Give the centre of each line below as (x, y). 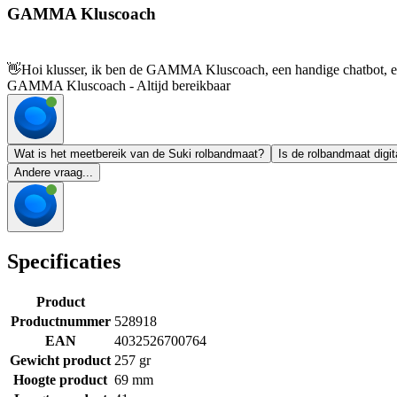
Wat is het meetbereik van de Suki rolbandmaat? (139, 154)
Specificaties (64, 262)
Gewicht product (60, 360)
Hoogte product (60, 379)
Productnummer (60, 321)
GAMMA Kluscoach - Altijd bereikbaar (119, 86)
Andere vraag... (54, 173)
